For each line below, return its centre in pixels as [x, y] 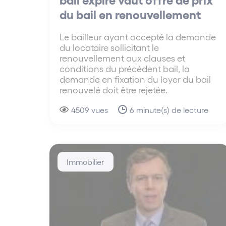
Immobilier [86, 162]
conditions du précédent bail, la [125, 69]
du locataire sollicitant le [109, 47]
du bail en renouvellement [130, 14]
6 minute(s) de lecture [169, 110]
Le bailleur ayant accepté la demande [138, 37]
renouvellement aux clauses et [122, 58]
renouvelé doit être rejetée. [114, 90]
